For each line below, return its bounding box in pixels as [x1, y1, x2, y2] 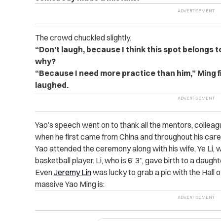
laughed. [35, 80, 69, 90]
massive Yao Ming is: [35, 179, 105, 189]
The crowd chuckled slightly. [35, 33, 131, 42]
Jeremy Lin [53, 167, 91, 177]
